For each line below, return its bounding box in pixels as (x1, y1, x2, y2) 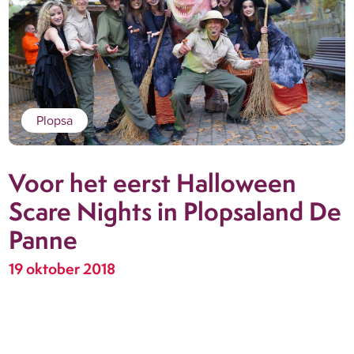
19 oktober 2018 (8, 258, 115, 280)
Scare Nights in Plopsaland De (8, 193, 341, 228)
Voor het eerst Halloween (8, 164, 296, 200)
